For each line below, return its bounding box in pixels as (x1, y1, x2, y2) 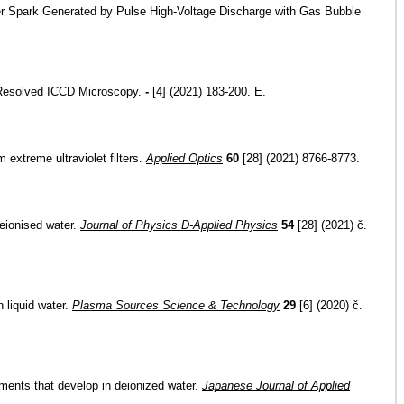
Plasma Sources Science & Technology (72, 298, 280, 312)
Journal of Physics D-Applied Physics (80, 218, 278, 232)
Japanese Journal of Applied (202, 379, 350, 392)
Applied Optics (146, 151, 223, 165)
